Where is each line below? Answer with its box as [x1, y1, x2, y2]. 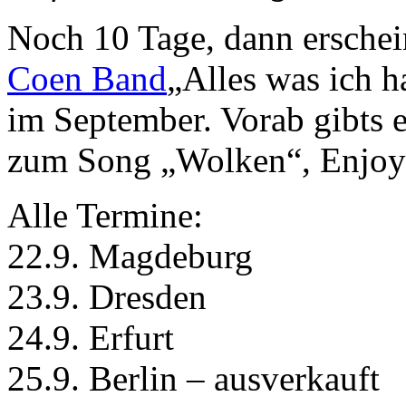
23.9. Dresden [7, 277, 207, 317]
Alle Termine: [7, 196, 203, 236]
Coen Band [7, 59, 167, 99]
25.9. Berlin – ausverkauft [7, 359, 380, 399]
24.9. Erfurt [7, 318, 174, 358]
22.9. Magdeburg [7, 237, 253, 276]
